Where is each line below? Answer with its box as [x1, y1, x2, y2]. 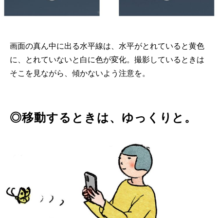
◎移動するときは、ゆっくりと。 [10, 111, 197, 124]
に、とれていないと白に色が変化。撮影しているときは [10, 55, 204, 64]
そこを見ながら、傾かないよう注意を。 [10, 69, 150, 77]
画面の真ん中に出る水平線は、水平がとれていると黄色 [10, 42, 204, 50]
